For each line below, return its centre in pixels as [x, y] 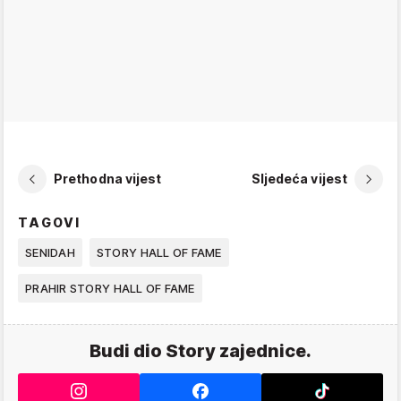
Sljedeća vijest [299, 179]
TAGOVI [50, 222]
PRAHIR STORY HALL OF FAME [110, 288]
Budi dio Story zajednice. [200, 350]
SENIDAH [50, 252]
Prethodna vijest [108, 179]
